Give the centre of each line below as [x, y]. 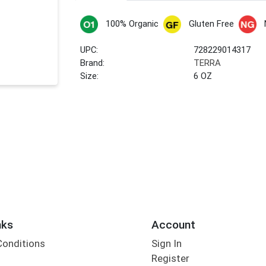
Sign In [166, 244]
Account [173, 224]
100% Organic [132, 24]
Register [170, 259]
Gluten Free [211, 24]
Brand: [93, 63]
